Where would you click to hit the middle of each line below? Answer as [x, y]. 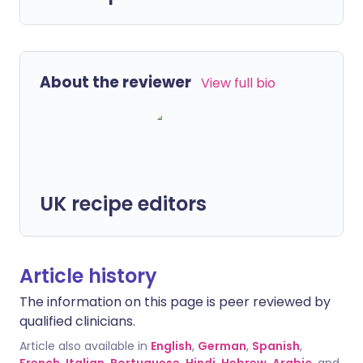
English [171, 346]
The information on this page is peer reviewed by [175, 302]
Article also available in [83, 346]
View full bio [238, 83]
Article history [88, 276]
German [222, 346]
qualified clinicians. [77, 321]
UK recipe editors [123, 204]
